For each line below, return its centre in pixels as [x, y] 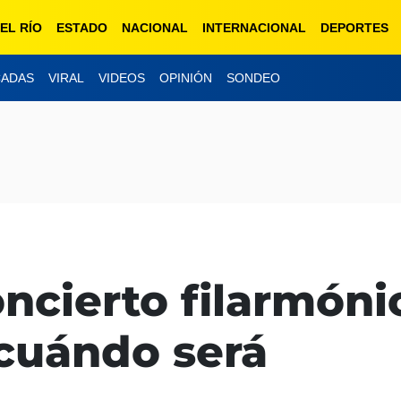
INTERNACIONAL [254, 27]
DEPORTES [354, 27]
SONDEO [253, 78]
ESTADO [82, 27]
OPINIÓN [186, 78]
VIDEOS [122, 78]
